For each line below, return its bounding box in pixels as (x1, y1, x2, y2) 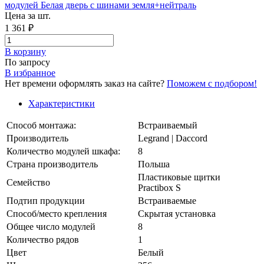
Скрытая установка (138, 208, 216, 219)
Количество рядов (6, 234, 79, 245)
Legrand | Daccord (138, 133, 207, 143)
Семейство (6, 177, 50, 187)
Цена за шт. (5, 10, 51, 21)
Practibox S (138, 182, 181, 193)
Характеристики (28, 98, 95, 108)
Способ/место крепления (6, 208, 107, 219)
